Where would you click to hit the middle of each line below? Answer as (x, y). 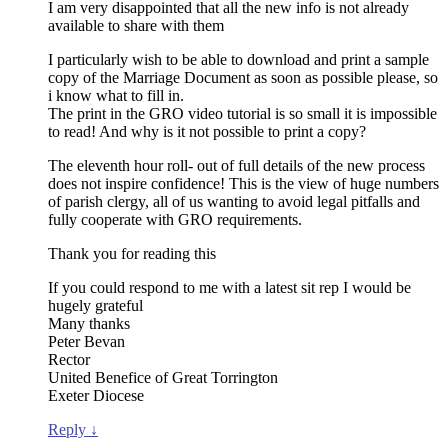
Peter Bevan (86, 342)
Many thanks (89, 324)
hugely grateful (95, 306)
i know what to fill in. (116, 96)
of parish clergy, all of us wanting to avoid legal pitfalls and (234, 202)
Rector (69, 360)
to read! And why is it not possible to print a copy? (207, 132)
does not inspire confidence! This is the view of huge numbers (243, 184)
